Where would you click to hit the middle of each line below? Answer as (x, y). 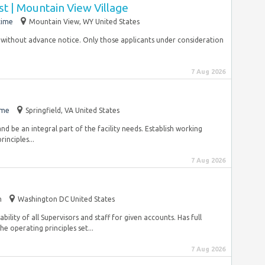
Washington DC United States (66, 199)
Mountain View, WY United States (84, 22)
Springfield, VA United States (72, 110)
